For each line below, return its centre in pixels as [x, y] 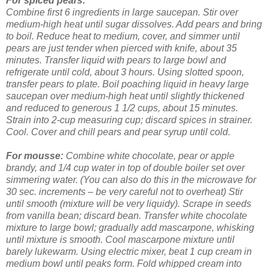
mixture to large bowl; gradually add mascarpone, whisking [130, 228]
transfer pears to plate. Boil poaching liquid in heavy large [127, 84]
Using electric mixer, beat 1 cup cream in [166, 252]
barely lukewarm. [42, 252]
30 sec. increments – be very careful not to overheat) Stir [124, 192]
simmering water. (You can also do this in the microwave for [131, 180]
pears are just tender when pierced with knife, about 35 [121, 48]
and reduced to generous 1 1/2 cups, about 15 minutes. [122, 108]
